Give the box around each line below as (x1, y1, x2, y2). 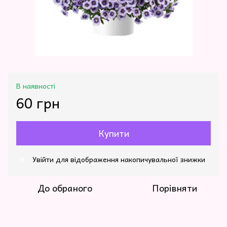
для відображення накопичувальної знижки (54, 154, 205, 165)
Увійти (32, 154, 54, 165)
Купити (98, 126, 129, 141)
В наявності (16, 80, 55, 92)
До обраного (37, 180, 92, 196)
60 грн (16, 91, 60, 115)
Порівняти (152, 180, 197, 196)
